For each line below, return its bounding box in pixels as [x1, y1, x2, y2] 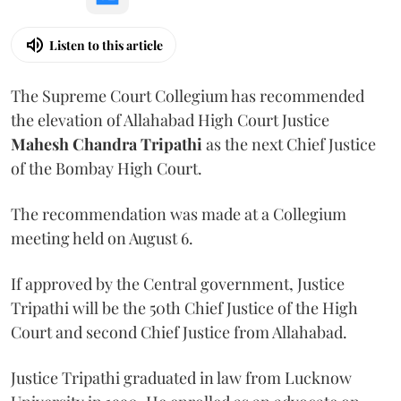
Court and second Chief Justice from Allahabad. [11, 321, 347, 343]
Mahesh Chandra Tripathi [11, 133, 206, 155]
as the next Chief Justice [206, 133, 376, 155]
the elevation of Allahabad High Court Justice [11, 109, 329, 131]
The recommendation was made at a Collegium [11, 203, 346, 225]
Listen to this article [49, 36, 163, 54]
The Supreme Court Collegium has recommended [11, 85, 364, 107]
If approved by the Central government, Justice [11, 273, 345, 294]
